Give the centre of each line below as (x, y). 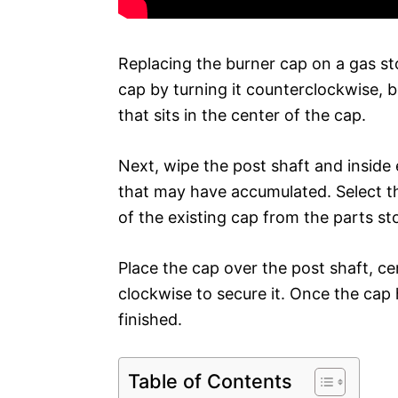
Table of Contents (210, 381)
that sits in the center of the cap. (242, 115)
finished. (150, 319)
